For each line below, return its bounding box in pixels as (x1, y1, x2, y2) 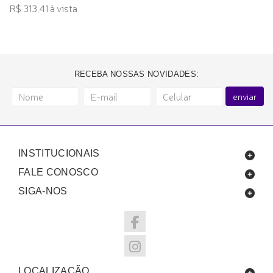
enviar (232, 91, 257, 102)
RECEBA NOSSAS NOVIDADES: (74, 69, 199, 79)
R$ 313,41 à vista (9, 1, 77, 15)
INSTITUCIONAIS (18, 148, 100, 159)
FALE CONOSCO (18, 167, 98, 178)
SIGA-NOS (18, 186, 68, 197)
